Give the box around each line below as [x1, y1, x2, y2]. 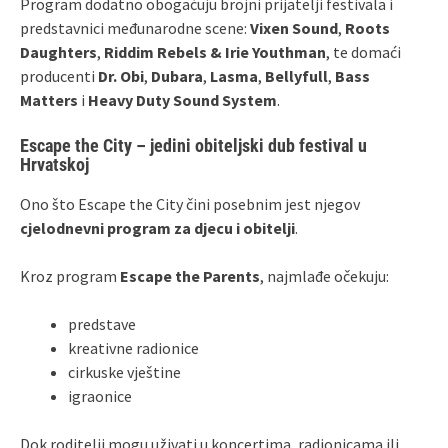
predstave [68, 313, 136, 334]
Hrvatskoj [20, 153, 89, 175]
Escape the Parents [120, 265, 260, 286]
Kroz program [20, 265, 120, 286]
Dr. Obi [98, 65, 144, 86]
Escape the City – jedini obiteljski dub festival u [20, 134, 367, 156]
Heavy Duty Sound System [88, 89, 277, 110]
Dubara [151, 65, 203, 86]
